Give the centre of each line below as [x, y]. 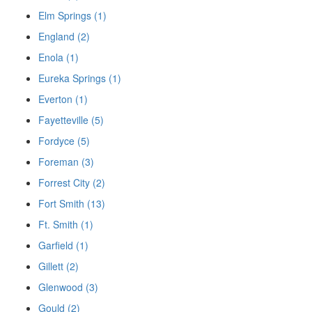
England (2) [64, 37]
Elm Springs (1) [72, 16]
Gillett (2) [58, 266]
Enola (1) [58, 57]
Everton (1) [63, 99]
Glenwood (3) [68, 287]
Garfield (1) [63, 245]
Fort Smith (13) [72, 204]
